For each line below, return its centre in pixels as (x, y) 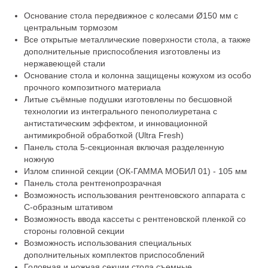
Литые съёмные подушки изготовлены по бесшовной (128, 99)
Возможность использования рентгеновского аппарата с (135, 195)
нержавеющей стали (65, 63)
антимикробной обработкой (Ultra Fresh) (104, 135)
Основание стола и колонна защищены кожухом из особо (138, 75)
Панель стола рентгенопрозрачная (93, 183)
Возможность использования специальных (108, 243)
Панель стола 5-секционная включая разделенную (124, 147)
